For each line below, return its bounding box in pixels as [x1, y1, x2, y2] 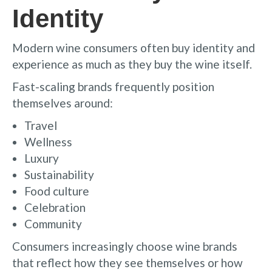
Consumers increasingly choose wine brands [12, 239, 237, 253]
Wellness [24, 134, 72, 149]
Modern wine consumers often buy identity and [12, 40, 255, 55]
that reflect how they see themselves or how [12, 255, 243, 270]
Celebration [24, 200, 86, 214]
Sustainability [24, 167, 94, 182]
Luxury [24, 151, 59, 165]
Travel [24, 118, 57, 132]
